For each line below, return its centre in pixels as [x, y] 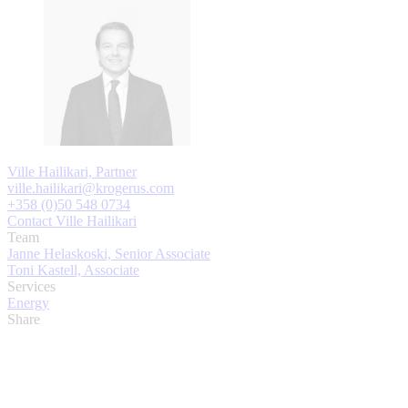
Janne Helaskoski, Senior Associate [109, 253]
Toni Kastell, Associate [73, 270]
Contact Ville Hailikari [72, 220]
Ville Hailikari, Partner [72, 171]
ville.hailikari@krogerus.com [91, 188]
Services [31, 286]
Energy [28, 302]
